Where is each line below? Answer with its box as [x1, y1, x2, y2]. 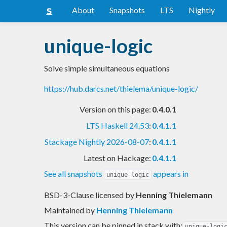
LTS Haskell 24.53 [86, 120, 149, 130]
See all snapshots [44, 168, 104, 178]
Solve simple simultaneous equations [44, 63, 170, 73]
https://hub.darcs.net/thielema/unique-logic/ [44, 83, 198, 93]
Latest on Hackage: [84, 153, 151, 163]
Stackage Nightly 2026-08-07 [45, 136, 149, 146]
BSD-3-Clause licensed [44, 190, 125, 200]
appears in [152, 168, 188, 178]
